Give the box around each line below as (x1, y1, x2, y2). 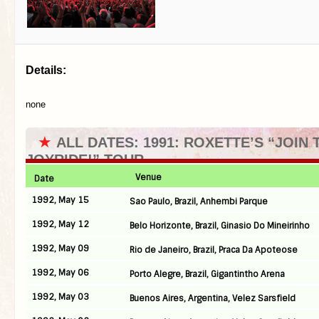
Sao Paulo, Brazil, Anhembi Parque (130, 196, 268, 207)
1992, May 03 (31, 291, 89, 303)
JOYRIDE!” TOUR (26, 152, 144, 167)
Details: (26, 64, 66, 76)
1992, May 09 (31, 243, 89, 254)
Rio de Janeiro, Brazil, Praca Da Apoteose (130, 244, 298, 256)
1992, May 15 (31, 194, 89, 206)
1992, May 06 (31, 267, 89, 278)
